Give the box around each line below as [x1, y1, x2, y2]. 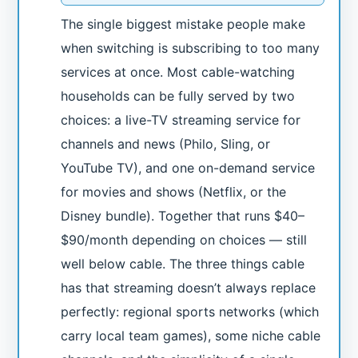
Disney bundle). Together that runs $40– [61, 208, 305, 225]
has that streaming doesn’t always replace [61, 280, 316, 296]
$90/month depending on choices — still [61, 232, 308, 249]
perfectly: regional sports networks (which [61, 304, 320, 320]
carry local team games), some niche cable [61, 328, 321, 344]
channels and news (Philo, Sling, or [61, 136, 271, 153]
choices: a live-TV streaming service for [61, 112, 301, 129]
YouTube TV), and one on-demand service [61, 160, 316, 177]
